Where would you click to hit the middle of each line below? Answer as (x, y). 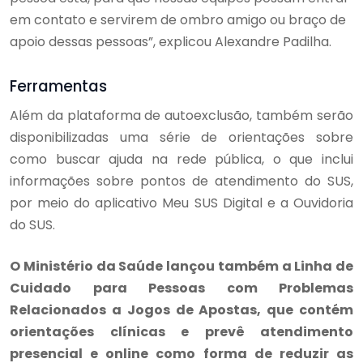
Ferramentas (58, 86)
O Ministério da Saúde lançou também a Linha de (181, 266)
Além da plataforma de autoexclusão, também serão (181, 115)
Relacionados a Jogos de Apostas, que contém (181, 310)
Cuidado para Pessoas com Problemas (181, 288)
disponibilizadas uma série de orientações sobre (181, 137)
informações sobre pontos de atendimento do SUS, (181, 181)
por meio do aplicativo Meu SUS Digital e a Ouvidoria (181, 203)
